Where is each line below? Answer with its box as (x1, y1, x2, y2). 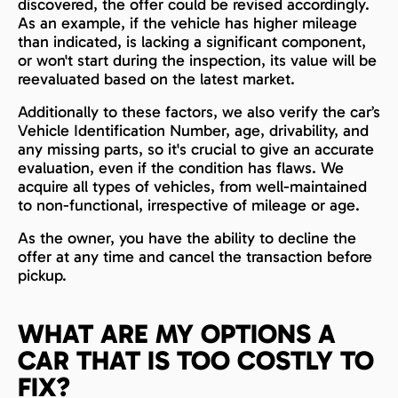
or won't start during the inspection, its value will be (18, 50, 377, 70)
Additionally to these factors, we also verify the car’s (18, 101, 380, 122)
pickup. (18, 265, 67, 285)
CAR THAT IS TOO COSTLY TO (18, 344, 374, 377)
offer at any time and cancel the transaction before (18, 246, 372, 267)
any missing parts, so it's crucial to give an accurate (18, 139, 374, 159)
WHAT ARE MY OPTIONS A (18, 317, 336, 350)
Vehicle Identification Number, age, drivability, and (18, 120, 369, 140)
